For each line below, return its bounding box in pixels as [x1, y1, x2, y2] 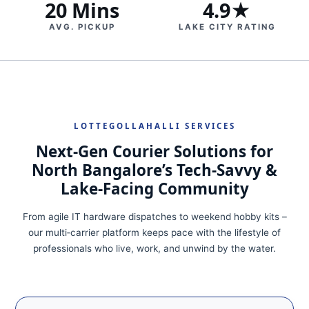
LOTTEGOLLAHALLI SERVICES [73, 121, 236, 131]
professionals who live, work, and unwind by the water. [33, 243, 276, 254]
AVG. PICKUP [48, 22, 115, 32]
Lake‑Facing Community [60, 178, 249, 199]
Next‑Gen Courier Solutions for [36, 141, 273, 162]
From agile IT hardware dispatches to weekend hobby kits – [22, 211, 287, 222]
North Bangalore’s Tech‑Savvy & [32, 159, 277, 181]
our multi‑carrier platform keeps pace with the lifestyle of [28, 227, 281, 238]
